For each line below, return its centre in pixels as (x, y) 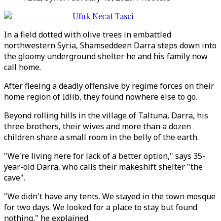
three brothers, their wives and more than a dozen (97, 126)
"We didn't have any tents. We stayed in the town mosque (110, 196)
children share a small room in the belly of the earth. (101, 137)
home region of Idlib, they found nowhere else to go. (101, 97)
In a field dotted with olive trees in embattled (88, 35)
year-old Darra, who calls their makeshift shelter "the (103, 167)
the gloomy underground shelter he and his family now (106, 56)
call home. (22, 67)
